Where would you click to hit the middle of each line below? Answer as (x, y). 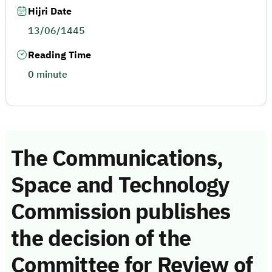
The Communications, (117, 158)
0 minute (48, 75)
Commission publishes (121, 212)
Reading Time (59, 55)
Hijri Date (50, 12)
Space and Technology (120, 185)
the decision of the (101, 238)
